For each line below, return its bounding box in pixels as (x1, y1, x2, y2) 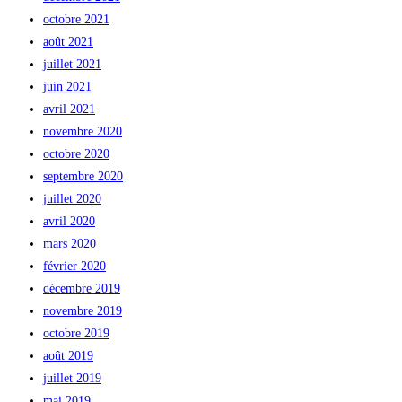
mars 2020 (43, 236, 96, 250)
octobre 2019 (43, 326, 109, 340)
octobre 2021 (43, 12, 109, 26)
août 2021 (43, 34, 93, 48)
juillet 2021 (43, 57, 101, 71)
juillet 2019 (43, 371, 101, 385)
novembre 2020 (43, 124, 122, 138)
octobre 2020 (43, 146, 109, 161)
